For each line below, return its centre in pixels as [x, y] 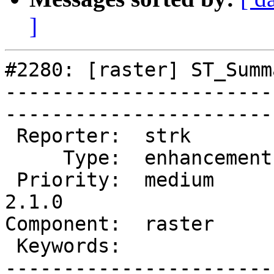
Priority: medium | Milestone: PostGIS [11, 180]
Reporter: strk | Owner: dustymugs [11, 136]
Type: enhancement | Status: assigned [34, 158]
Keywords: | [11, 246]
